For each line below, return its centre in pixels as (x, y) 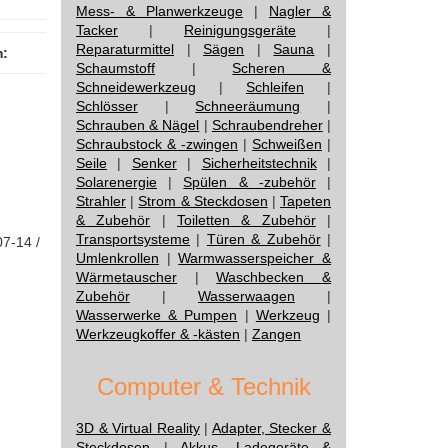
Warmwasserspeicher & (255, 258)
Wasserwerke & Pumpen (157, 315)
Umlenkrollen (117, 258)
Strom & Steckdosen (203, 201)
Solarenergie (116, 182)
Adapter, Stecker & (271, 428)
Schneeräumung (248, 106)
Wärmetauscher (126, 277)
